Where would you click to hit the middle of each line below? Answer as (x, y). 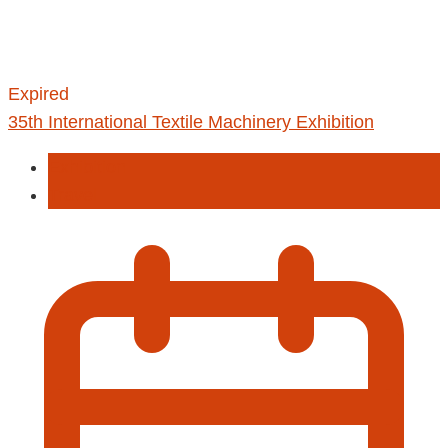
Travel (72, 195)
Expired (38, 93)
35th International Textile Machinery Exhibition (191, 121)
